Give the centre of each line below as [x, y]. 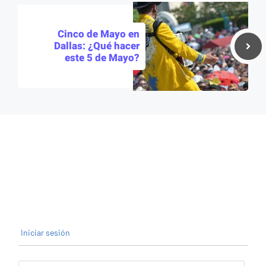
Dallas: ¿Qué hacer [97, 46]
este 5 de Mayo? [102, 58]
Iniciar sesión [45, 233]
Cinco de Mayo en [99, 34]
